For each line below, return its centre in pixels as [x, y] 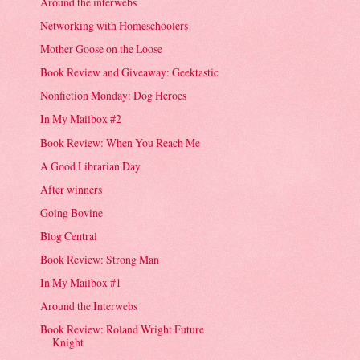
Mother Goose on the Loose [102, 49]
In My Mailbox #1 [81, 283]
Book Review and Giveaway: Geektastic [130, 72]
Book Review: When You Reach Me [121, 142]
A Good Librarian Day [91, 166]
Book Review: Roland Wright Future [123, 329]
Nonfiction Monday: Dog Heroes [114, 96]
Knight [68, 342]
